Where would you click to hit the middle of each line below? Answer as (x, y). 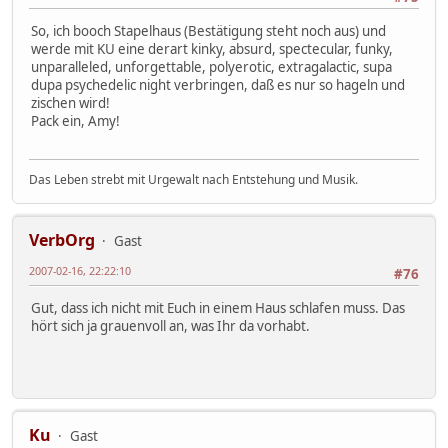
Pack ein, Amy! (75, 120)
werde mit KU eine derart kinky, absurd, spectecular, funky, (212, 48)
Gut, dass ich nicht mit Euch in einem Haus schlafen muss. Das (218, 308)
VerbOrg (62, 240)
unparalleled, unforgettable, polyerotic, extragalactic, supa (211, 66)
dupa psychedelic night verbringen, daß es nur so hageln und (218, 84)
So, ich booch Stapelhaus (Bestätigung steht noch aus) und (208, 30)
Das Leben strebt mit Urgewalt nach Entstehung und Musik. (193, 180)
